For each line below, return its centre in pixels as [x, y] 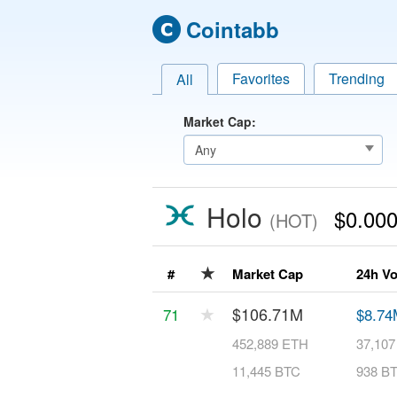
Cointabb [233, 29]
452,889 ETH [270, 343]
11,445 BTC [266, 371]
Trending [357, 78]
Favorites [261, 78]
